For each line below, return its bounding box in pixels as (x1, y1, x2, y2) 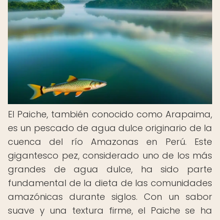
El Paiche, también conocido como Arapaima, (8, 108, 212, 120)
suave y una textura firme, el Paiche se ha (8, 204, 212, 217)
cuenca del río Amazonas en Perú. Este (8, 136, 212, 148)
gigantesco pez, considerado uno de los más (8, 149, 212, 162)
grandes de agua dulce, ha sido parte (8, 163, 212, 175)
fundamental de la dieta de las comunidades (8, 177, 212, 189)
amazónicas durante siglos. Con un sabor (8, 191, 212, 203)
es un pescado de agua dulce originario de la (8, 122, 212, 134)
